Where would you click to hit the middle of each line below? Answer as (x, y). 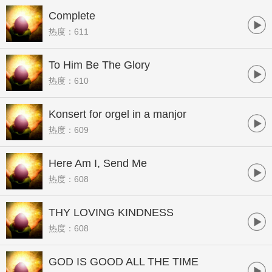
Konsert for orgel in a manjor (117, 114)
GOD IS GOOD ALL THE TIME (124, 262)
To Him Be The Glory (99, 65)
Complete (72, 16)
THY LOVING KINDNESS (111, 212)
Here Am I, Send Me (98, 163)
